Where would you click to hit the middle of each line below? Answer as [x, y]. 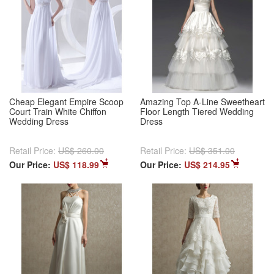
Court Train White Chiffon [58, 112]
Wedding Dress [39, 121]
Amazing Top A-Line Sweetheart [202, 102]
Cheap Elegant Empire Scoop [66, 102]
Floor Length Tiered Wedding [197, 112]
